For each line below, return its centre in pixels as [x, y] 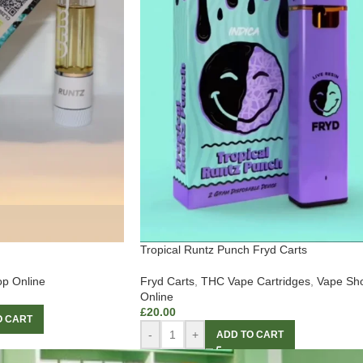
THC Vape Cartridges [256, 282]
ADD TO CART [250, 335]
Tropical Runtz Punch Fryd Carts [224, 250]
